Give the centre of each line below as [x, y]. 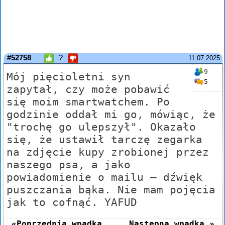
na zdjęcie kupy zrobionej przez [108, 152]
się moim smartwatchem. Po [88, 102]
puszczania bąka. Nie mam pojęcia [111, 190]
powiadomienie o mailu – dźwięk [104, 177]
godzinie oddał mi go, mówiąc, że [111, 115]
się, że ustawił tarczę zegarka [104, 140]
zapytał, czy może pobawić [88, 89]
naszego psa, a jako [69, 165]
